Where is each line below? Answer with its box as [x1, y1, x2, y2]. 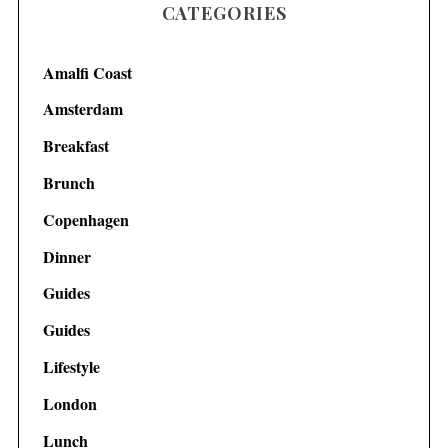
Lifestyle [42, 354, 100, 378]
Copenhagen [42, 207, 129, 231]
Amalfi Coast [42, 60, 132, 84]
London [42, 391, 97, 415]
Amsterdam [42, 97, 123, 121]
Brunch [42, 171, 95, 195]
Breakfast [42, 134, 109, 158]
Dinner [42, 244, 91, 268]
